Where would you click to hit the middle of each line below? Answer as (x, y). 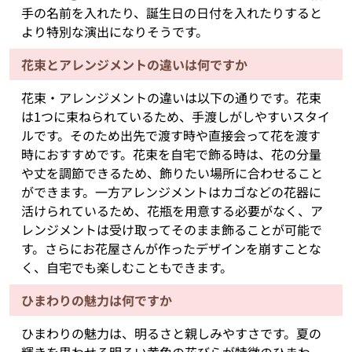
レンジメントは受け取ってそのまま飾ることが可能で (171, 230)
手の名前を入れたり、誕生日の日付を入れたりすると (171, 13)
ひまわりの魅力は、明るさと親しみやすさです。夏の (171, 334)
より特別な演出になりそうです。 (114, 32)
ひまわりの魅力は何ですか (96, 301)
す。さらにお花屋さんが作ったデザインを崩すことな (171, 249)
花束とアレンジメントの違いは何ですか (134, 65)
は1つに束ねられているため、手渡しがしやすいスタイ (175, 117)
